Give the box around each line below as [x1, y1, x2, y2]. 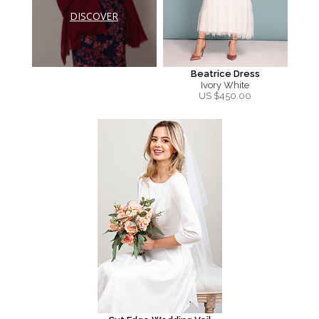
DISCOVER [70, 9, 118, 23]
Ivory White [201, 80, 249, 90]
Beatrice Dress [190, 68, 260, 79]
